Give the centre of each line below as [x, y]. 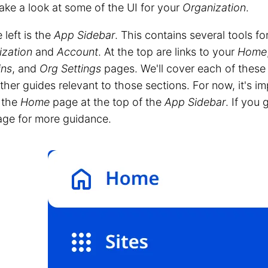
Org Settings [70, 68]
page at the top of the [107, 102]
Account [77, 51]
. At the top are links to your [168, 51]
